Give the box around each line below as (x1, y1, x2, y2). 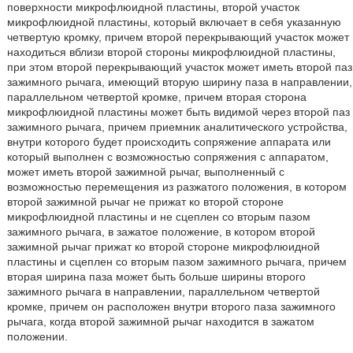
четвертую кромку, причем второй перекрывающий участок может (6, 31, 349, 43)
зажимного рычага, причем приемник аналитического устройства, (6, 121, 347, 133)
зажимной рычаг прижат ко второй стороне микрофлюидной (6, 240, 320, 253)
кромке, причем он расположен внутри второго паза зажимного (6, 300, 336, 313)
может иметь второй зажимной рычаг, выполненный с (6, 165, 284, 178)
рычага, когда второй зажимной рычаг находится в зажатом (6, 315, 314, 328)
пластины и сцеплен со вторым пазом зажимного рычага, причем (6, 255, 347, 268)
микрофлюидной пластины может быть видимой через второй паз (6, 106, 350, 118)
